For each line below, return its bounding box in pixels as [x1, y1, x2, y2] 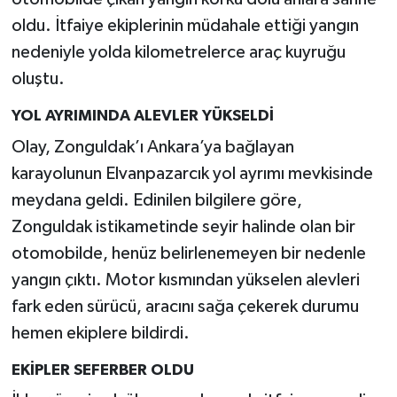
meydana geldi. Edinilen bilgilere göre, [11, 191, 302, 209]
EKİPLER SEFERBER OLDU [11, 362, 194, 378]
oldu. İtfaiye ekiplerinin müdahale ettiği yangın [11, 17, 359, 35]
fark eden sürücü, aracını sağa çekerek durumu [11, 297, 359, 315]
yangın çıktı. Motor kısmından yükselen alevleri [11, 270, 360, 289]
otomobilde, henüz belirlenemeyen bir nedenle [11, 244, 366, 262]
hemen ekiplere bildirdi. [11, 323, 190, 342]
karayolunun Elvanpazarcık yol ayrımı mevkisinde [11, 164, 373, 183]
